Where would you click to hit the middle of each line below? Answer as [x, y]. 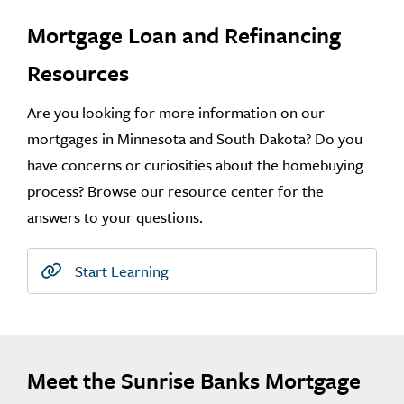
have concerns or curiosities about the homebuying [195, 164]
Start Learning [120, 271]
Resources [78, 72]
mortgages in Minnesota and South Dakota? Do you [195, 138]
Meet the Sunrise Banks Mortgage [194, 380]
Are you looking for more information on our [176, 112]
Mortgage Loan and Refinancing [184, 34]
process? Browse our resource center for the [175, 190]
